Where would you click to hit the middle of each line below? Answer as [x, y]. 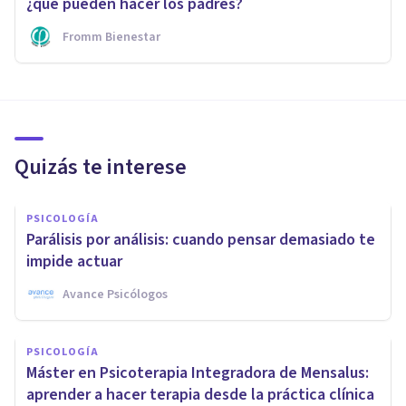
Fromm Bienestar [111, 37]
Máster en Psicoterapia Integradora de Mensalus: [198, 372]
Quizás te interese [101, 167]
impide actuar [74, 261]
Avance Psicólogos [115, 294]
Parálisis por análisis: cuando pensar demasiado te [201, 239]
